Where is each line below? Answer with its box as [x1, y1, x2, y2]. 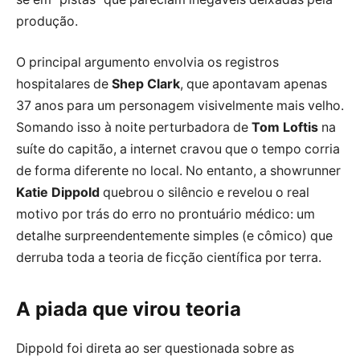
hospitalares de [16, 76, 112, 92]
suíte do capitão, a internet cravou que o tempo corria [16, 141, 340, 157]
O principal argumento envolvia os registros [16, 55, 279, 71]
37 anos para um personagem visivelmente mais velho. [16, 98, 344, 114]
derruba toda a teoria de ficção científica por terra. [16, 250, 321, 266]
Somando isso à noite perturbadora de [16, 120, 252, 136]
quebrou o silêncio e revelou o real [100, 185, 309, 201]
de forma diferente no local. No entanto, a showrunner [16, 163, 341, 179]
